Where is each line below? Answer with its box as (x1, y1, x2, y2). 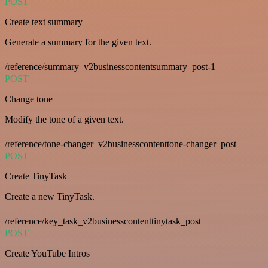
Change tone (5, 94, 53, 105)
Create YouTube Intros (5, 248, 90, 259)
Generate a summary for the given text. (5, 37, 151, 48)
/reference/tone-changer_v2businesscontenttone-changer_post (5, 139, 236, 150)
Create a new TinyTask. (5, 191, 95, 202)
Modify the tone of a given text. (5, 114, 124, 125)
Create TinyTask (5, 171, 67, 182)
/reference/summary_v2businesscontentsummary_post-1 (5, 62, 215, 72)
